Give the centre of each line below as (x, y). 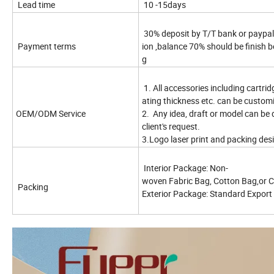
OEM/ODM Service (52, 114)
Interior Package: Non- (185, 168)
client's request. (172, 127)
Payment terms (47, 46)
